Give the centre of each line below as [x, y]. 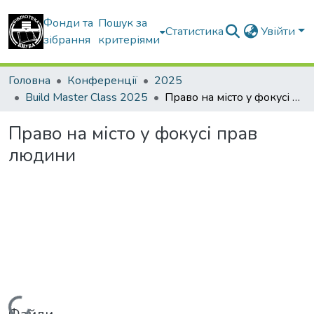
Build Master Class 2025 [87, 97]
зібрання [67, 40]
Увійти [280, 32]
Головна [29, 81]
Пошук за [123, 23]
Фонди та [68, 23]
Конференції [102, 81]
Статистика [195, 32]
